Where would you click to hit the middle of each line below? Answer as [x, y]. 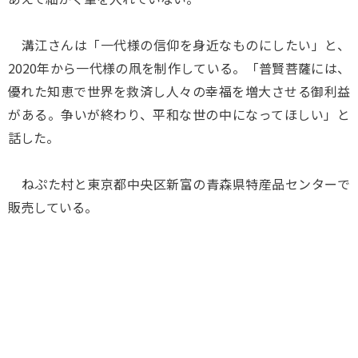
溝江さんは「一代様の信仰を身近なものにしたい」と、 [179, 45]
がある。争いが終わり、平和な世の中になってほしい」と [179, 114]
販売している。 [53, 207]
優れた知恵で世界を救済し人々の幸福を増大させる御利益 [179, 91]
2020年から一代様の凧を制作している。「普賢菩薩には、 [179, 68]
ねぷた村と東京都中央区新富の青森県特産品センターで [179, 184]
